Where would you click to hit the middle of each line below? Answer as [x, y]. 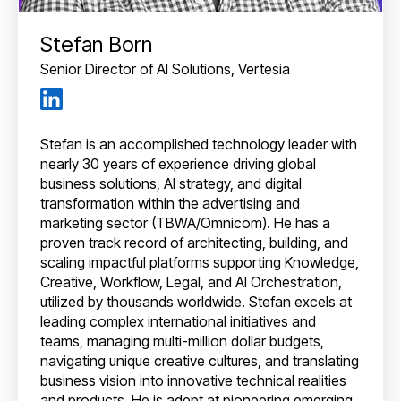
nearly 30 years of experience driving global [178, 163]
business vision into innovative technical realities [193, 380]
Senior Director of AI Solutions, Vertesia [165, 68]
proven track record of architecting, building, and [194, 242]
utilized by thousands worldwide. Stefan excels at [196, 301]
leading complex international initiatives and [178, 321]
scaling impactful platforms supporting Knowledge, [200, 262]
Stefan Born [96, 44]
